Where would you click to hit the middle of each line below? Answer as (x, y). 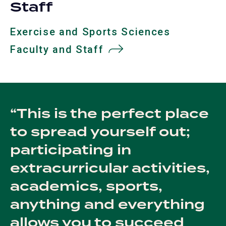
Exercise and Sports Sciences (90, 32)
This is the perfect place (113, 115)
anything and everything (107, 205)
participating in (71, 151)
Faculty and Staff (57, 50)
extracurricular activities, (110, 169)
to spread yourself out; (100, 133)
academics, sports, (86, 187)
